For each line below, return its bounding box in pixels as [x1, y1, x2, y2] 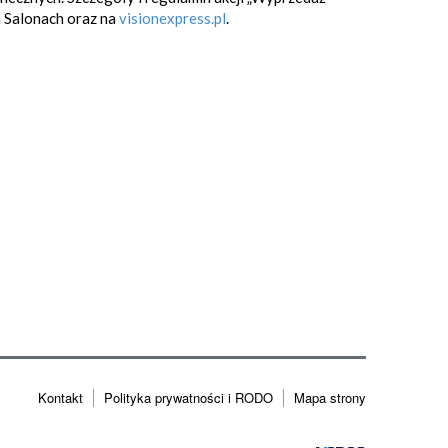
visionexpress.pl [119, 9, 226, 27]
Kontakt [38, 388, 83, 407]
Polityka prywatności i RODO [104, 388, 273, 407]
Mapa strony [294, 388, 366, 407]
